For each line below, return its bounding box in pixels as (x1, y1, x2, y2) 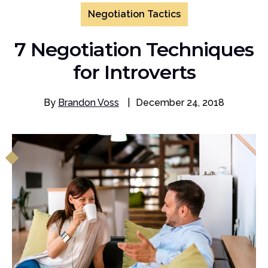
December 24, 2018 (136, 97, 224, 108)
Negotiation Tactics (87, 8, 181, 20)
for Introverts (72, 60, 196, 84)
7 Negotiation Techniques (14, 38, 254, 61)
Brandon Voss (58, 97, 119, 108)
